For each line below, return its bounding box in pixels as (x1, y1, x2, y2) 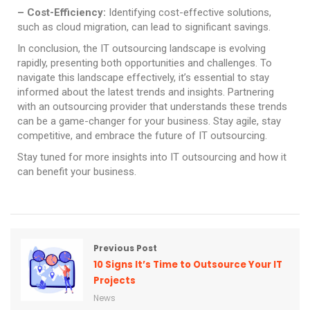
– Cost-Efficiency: (17, 6, 106, 19)
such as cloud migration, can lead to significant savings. (17, 21, 271, 33)
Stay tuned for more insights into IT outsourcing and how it (17, 151, 286, 163)
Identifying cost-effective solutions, (106, 6, 271, 19)
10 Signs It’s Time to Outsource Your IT (93, 258, 282, 271)
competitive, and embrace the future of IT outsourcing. (17, 129, 267, 142)
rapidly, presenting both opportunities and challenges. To (17, 57, 272, 69)
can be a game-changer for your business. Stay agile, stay (17, 115, 281, 127)
